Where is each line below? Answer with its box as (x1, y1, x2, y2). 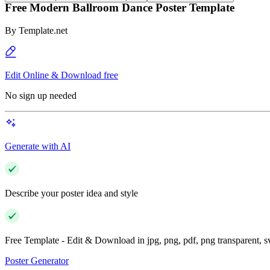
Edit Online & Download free (5, 70, 118, 81)
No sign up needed (5, 90, 77, 101)
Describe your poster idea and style (5, 188, 138, 199)
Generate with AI (5, 141, 71, 152)
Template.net (19, 25, 67, 36)
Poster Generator (5, 256, 69, 266)
